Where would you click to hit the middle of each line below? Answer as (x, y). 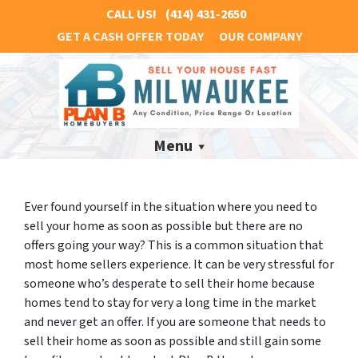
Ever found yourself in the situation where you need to (171, 207)
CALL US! (131, 14)
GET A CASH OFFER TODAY (130, 37)
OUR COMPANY (260, 37)
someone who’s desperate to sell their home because (169, 283)
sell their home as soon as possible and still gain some (173, 341)
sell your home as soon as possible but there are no (163, 226)
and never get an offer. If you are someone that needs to (175, 322)
